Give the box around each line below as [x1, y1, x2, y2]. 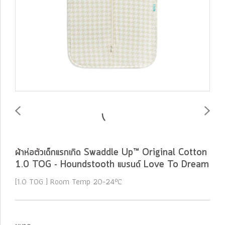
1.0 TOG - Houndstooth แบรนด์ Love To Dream [15, 158, 209, 171]
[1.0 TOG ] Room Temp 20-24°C [15, 175, 122, 188]
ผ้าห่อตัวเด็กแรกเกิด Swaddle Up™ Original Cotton [15, 146, 207, 159]
